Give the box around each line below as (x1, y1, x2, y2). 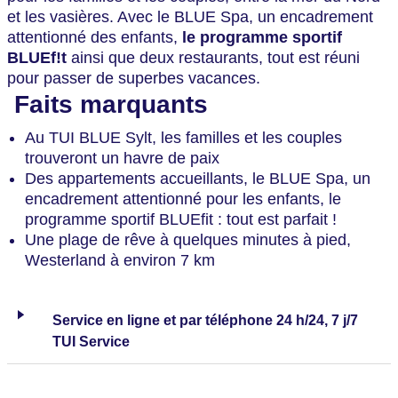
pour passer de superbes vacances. (7, 69, 260, 87)
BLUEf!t (7, 49, 67, 67)
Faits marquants (7, 91, 208, 118)
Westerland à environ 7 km (25, 251, 215, 269)
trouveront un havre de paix (25, 149, 219, 167)
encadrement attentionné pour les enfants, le (25, 190, 341, 208)
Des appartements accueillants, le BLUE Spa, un (25, 170, 370, 187)
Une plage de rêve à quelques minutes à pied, (25, 231, 351, 249)
